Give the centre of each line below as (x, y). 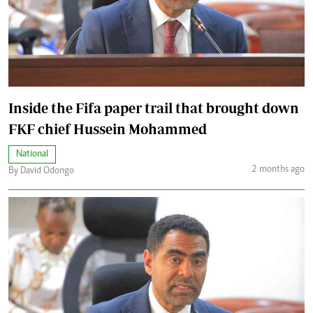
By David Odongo (41, 171)
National (32, 154)
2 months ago (278, 170)
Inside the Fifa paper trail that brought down (154, 108)
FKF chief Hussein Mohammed (108, 129)
